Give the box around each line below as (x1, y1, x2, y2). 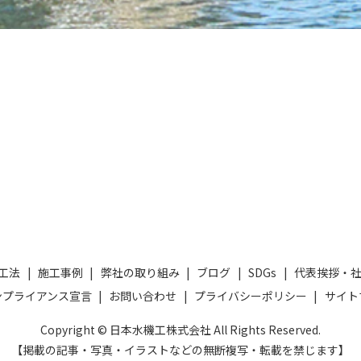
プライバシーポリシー (194, 288, 308, 305)
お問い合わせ (109, 288, 177, 305)
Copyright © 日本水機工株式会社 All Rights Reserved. (40, 321, 321, 338)
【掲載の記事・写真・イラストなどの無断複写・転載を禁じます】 (11, 341, 350, 358)
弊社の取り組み (100, 264, 180, 281)
